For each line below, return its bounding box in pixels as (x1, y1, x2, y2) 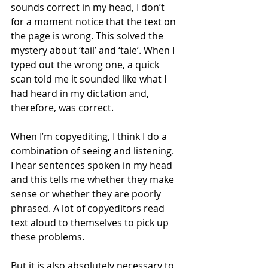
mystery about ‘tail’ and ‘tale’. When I (11, 44, 177, 57)
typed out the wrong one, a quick (11, 58, 162, 72)
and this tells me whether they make (11, 173, 176, 187)
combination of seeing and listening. (11, 144, 176, 158)
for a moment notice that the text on (11, 15, 178, 29)
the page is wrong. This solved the (11, 29, 166, 43)
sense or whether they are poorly (11, 187, 163, 201)
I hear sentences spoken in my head (11, 159, 175, 172)
